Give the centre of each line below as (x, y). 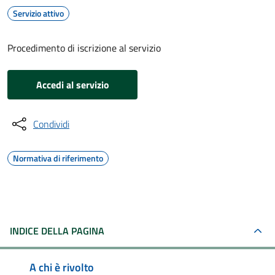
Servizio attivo (38, 13)
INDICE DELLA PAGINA (57, 231)
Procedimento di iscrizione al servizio (84, 48)
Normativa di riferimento (58, 158)
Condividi (51, 124)
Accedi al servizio (72, 85)
